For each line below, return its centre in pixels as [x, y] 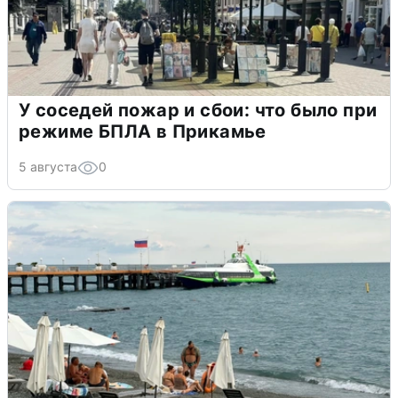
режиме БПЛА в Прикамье [143, 132]
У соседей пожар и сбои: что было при [198, 111]
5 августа [48, 167]
